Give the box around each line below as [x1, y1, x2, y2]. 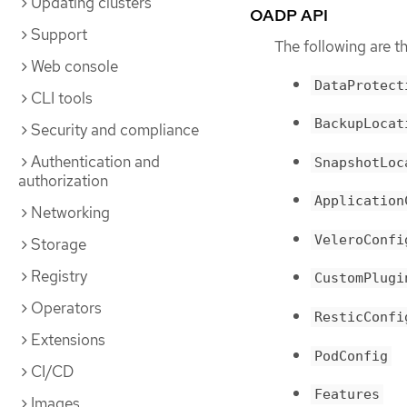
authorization [18, 171, 108, 191]
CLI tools [31, 88, 93, 108]
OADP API [250, 5, 328, 26]
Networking [31, 203, 110, 223]
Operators [31, 298, 102, 318]
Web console [31, 56, 118, 76]
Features [314, 386, 380, 403]
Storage [31, 234, 86, 254]
